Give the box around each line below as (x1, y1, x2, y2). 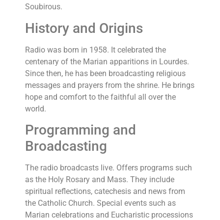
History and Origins (25, 20, 143, 36)
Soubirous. (25, 2, 63, 12)
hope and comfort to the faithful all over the (25, 92, 176, 102)
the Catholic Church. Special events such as (25, 198, 176, 208)
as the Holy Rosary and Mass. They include (25, 174, 175, 184)
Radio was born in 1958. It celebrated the (25, 45, 166, 55)
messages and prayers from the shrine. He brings (25, 80, 195, 90)
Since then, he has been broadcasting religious (25, 68, 186, 78)
